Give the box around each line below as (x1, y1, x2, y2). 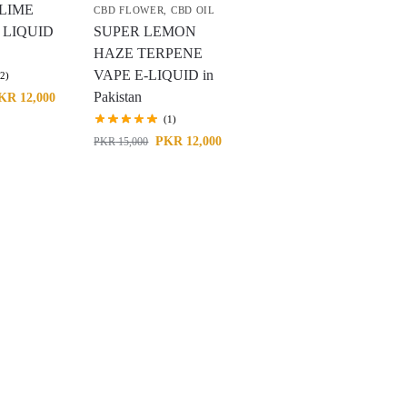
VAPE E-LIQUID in (94, 67, 214, 83)
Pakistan (94, 89, 143, 104)
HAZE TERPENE (94, 45, 203, 61)
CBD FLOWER (94, 5, 164, 15)
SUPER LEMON (94, 24, 197, 39)
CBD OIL (170, 5, 215, 15)
